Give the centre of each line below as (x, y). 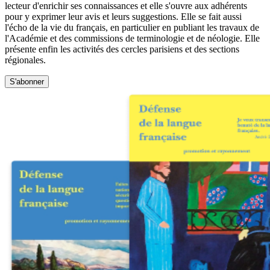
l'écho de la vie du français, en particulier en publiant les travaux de (132, 27)
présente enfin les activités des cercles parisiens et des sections (122, 49)
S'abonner (27, 81)
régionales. (25, 60)
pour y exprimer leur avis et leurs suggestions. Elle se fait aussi (123, 16)
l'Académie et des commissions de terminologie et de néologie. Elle (132, 38)
